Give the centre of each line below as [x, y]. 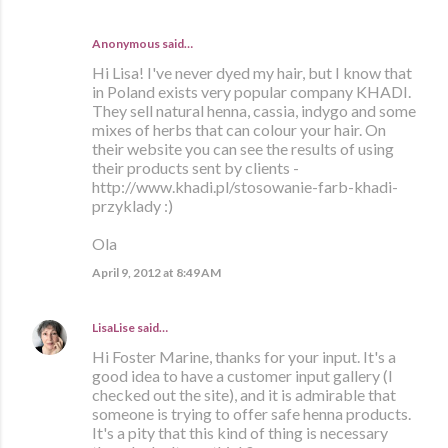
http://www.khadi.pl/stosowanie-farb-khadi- [245, 187]
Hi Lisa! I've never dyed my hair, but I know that [252, 73]
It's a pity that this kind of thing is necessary [240, 433]
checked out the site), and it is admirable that [244, 395]
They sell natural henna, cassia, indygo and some [254, 111]
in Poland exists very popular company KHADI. [251, 92]
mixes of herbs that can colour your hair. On [239, 130]
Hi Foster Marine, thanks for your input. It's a [244, 357]
